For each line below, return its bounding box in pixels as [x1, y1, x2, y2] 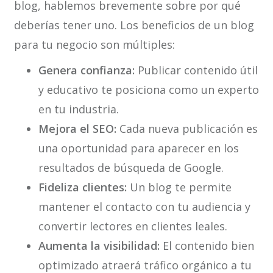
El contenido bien [159, 238, 254, 253]
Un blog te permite [126, 180, 232, 195]
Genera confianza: [38, 63, 135, 78]
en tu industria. [38, 102, 119, 117]
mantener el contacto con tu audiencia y [38, 199, 250, 214]
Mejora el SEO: [38, 121, 116, 136]
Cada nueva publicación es [116, 121, 258, 136]
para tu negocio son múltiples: [13, 37, 175, 52]
